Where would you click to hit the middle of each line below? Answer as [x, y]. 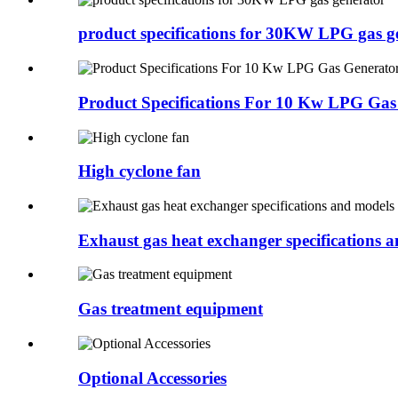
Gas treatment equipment [171, 309]
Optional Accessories [152, 378]
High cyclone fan [139, 171]
